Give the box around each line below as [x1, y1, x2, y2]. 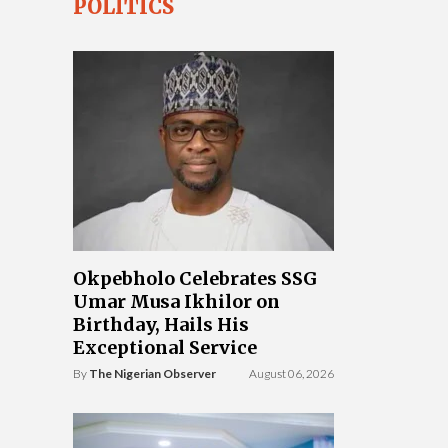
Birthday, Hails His [73, 313, 249, 336]
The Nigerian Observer [89, 366, 216, 381]
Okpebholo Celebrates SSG [73, 267, 317, 290]
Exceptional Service [73, 336, 257, 359]
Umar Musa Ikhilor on [73, 290, 280, 313]
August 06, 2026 [249, 366, 334, 381]
